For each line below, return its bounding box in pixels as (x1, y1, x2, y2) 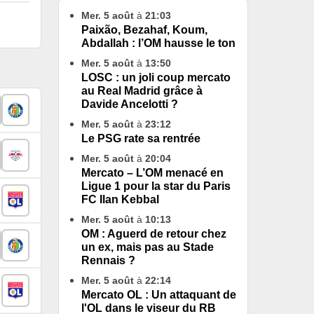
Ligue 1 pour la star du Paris (81, 180, 231, 192)
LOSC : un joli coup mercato (81, 71, 231, 83)
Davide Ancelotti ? (81, 98, 178, 110)
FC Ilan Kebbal (81, 193, 159, 205)
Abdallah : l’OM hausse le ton (81, 37, 235, 49)
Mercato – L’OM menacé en (81, 167, 224, 179)
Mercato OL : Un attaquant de (81, 289, 236, 301)
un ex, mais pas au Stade (81, 241, 214, 253)
